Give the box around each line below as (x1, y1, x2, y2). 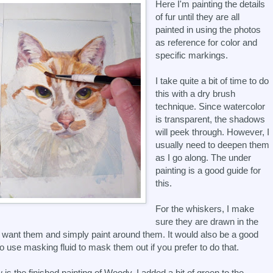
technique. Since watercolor (155, 101, 266, 112)
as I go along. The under (155, 152, 252, 163)
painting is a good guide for (155, 165, 261, 176)
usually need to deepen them (155, 140, 270, 151)
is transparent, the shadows (155, 114, 266, 125)
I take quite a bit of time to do (155, 76, 269, 87)
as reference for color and (155, 37, 258, 48)
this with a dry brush (155, 88, 236, 99)
